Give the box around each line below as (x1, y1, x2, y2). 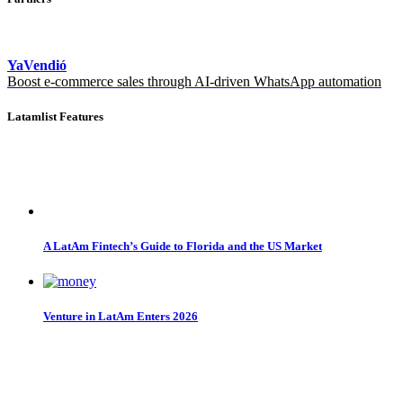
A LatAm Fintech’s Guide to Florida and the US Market (43, 239, 322, 254)
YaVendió (7, 57, 67, 73)
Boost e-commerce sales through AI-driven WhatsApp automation (7, 73, 381, 89)
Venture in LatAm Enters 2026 (43, 309, 198, 324)
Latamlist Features (7, 109, 103, 123)
